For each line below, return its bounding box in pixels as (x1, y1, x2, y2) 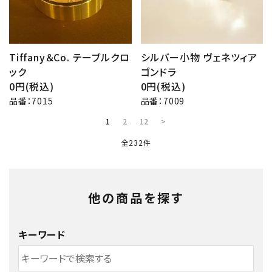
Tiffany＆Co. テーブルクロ (9, 49, 130, 64)
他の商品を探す (88, 188, 184, 206)
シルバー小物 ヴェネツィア (140, 49, 257, 64)
